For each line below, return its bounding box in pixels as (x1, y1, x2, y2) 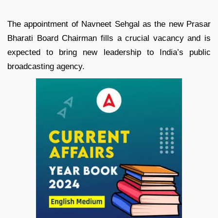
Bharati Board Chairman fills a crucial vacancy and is (7, 34, 211, 43)
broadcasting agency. (7, 62, 85, 72)
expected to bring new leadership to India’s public (7, 48, 211, 57)
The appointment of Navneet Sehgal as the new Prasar (7, 19, 211, 29)
